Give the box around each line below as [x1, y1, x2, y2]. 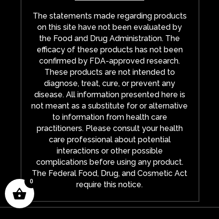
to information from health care [52, 112, 167, 122]
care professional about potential [48, 134, 171, 144]
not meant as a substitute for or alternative [31, 101, 188, 110]
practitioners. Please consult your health [36, 123, 183, 133]
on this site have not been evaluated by [37, 22, 182, 32]
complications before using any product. [36, 157, 183, 167]
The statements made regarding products [32, 11, 187, 21]
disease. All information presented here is [34, 89, 185, 99]
